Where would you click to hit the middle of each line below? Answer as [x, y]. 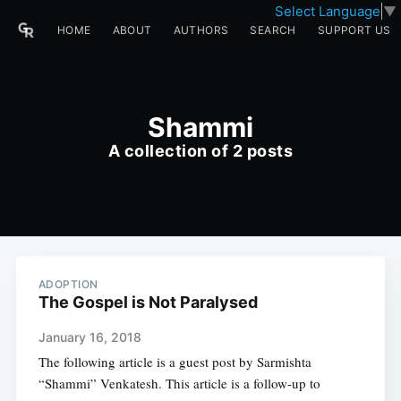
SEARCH [273, 30]
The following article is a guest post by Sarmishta [175, 362]
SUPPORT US [354, 30]
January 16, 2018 [90, 337]
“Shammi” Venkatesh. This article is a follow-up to [179, 384]
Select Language [328, 11]
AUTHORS [201, 30]
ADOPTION [68, 285]
